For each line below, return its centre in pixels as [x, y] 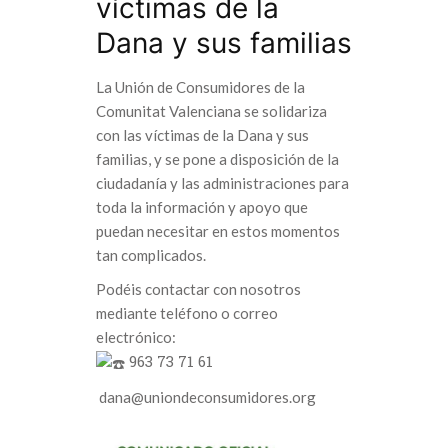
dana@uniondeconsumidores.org [206, 397]
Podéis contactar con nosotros [198, 288]
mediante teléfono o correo [187, 312]
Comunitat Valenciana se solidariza [211, 110]
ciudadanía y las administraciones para [222, 182]
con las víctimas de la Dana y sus [202, 134]
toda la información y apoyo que [202, 206]
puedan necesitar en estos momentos [218, 230]
